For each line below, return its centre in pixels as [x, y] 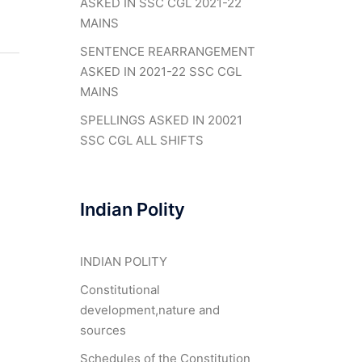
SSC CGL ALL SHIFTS [141, 140]
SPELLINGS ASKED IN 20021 [161, 120]
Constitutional [120, 290]
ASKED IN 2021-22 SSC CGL [160, 72]
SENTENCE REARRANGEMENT [167, 51]
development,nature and [149, 310]
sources [103, 330]
